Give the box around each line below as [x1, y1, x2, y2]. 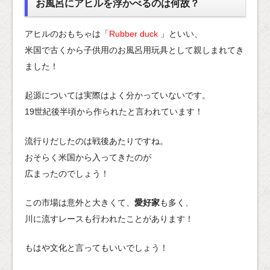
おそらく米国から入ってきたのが [25, 152, 151, 162]
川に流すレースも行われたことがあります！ [25, 213, 193, 224]
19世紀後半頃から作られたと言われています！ [25, 107, 203, 117]
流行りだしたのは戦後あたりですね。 [25, 136, 168, 146]
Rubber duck [109, 29, 158, 39]
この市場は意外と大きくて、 [25, 197, 134, 207]
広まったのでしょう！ [25, 168, 109, 178]
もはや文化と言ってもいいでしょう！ [25, 242, 168, 253]
